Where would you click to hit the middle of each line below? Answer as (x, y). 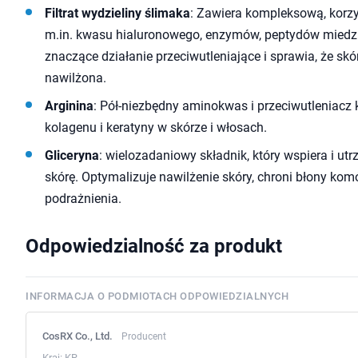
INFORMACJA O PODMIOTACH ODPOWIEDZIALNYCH (157, 296)
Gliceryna (72, 156)
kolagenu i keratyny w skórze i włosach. (156, 128)
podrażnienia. (83, 199)
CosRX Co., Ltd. (79, 336)
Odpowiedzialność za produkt (154, 247)
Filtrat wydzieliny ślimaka (117, 14)
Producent (144, 337)
